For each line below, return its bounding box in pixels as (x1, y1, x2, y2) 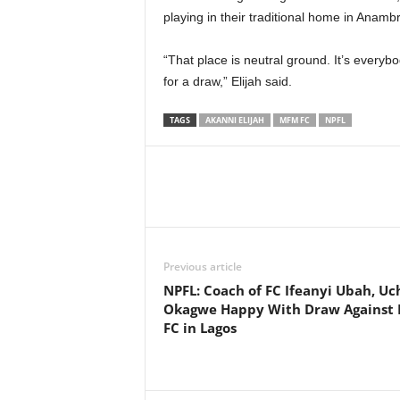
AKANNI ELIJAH (204, 114, 264, 126)
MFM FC (279, 114, 310, 126)
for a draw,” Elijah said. (162, 74, 292, 88)
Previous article (162, 259, 242, 274)
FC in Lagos (162, 319, 237, 337)
